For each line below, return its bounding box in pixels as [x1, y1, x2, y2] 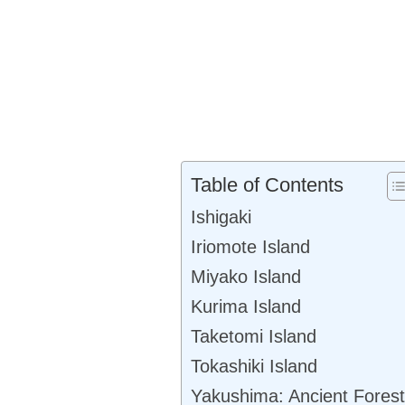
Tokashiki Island [190, 355, 317, 376]
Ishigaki [190, 206, 251, 227]
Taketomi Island [190, 325, 316, 346]
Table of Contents [190, 173, 344, 196]
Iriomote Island [190, 236, 310, 257]
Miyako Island [190, 266, 301, 287]
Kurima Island [190, 296, 301, 316]
